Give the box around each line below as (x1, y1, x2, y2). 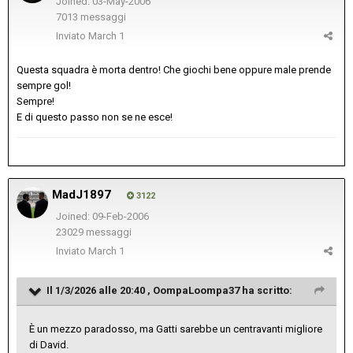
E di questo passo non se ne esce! (17, 110, 175, 123)
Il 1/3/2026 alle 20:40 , (46, 284, 153, 296)
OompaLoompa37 (153, 284, 240, 296)
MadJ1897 (52, 187, 111, 202)
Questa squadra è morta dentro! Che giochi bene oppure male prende (17, 63, 331, 76)
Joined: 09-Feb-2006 (55, 210, 149, 222)
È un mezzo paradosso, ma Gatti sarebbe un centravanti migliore (29, 322, 322, 335)
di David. (29, 338, 69, 351)
